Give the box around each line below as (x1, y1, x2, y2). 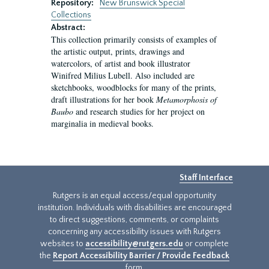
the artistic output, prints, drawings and (51, 46, 184, 57)
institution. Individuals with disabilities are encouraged (37, 203, 232, 213)
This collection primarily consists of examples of (51, 34, 217, 45)
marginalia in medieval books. (51, 118, 154, 129)
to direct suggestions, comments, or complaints (50, 215, 219, 225)
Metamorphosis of (156, 94, 217, 105)
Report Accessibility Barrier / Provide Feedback (53, 251, 229, 261)
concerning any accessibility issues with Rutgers (48, 227, 221, 237)
